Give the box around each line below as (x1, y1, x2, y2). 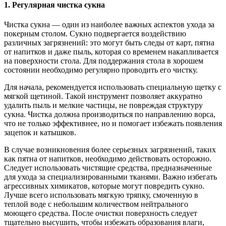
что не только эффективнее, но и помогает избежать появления (4, 119, 222, 128)
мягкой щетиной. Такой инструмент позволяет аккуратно (4, 91, 202, 100)
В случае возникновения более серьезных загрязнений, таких (4, 145, 216, 154)
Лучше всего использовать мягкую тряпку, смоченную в (4, 190, 198, 199)
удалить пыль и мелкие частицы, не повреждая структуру (4, 100, 203, 109)
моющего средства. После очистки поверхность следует (4, 208, 197, 217)
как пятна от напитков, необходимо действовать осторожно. (4, 154, 211, 163)
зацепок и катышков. (4, 128, 76, 137)
